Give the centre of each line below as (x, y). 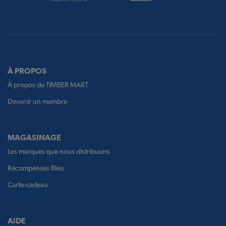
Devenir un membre (37, 102)
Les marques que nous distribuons (59, 152)
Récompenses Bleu (36, 168)
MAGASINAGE (34, 138)
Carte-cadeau (28, 185)
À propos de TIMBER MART (48, 85)
